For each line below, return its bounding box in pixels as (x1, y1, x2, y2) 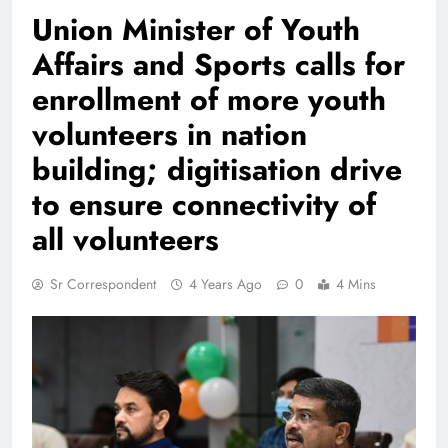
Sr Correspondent (50, 274, 156, 295)
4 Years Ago (189, 274, 262, 295)
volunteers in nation (32, 113, 307, 157)
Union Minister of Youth (32, 8, 360, 52)
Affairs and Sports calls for (32, 43, 405, 87)
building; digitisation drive (32, 148, 402, 192)
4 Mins (336, 274, 376, 295)
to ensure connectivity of (32, 183, 376, 227)
